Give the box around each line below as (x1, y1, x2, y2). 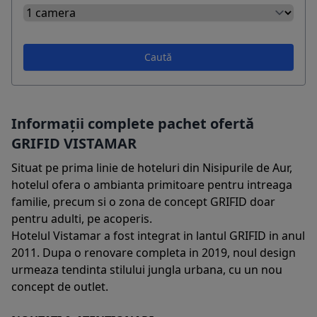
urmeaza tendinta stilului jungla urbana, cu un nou (11, 261, 282, 277)
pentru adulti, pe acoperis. (11, 210, 152, 226)
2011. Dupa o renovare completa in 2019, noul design (11, 244, 296, 260)
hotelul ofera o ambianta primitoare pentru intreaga (11, 176, 292, 192)
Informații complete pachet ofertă (11, 113, 254, 133)
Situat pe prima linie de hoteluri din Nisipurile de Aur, (11, 159, 292, 175)
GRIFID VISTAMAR (11, 133, 137, 153)
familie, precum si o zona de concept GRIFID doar (11, 193, 275, 209)
